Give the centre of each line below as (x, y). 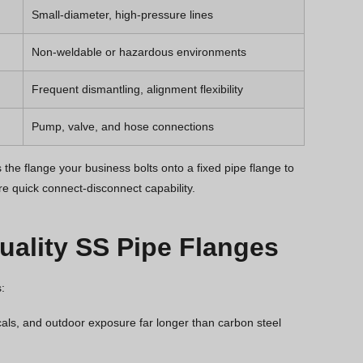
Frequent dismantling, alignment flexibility (137, 89)
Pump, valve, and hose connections (123, 126)
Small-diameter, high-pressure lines (122, 14)
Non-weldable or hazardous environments (139, 51)
